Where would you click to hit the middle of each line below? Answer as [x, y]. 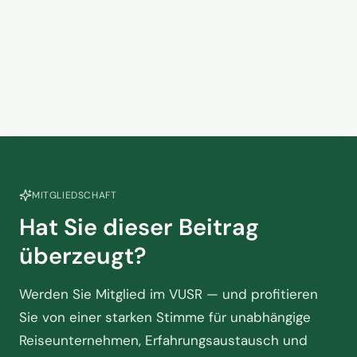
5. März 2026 [140, 67]
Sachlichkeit [147, 43]
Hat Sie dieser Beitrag [139, 227]
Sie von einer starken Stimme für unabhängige [165, 317]
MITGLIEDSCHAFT [75, 195]
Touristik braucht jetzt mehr [204, 22]
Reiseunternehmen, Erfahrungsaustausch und [163, 340]
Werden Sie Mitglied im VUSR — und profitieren [169, 294]
